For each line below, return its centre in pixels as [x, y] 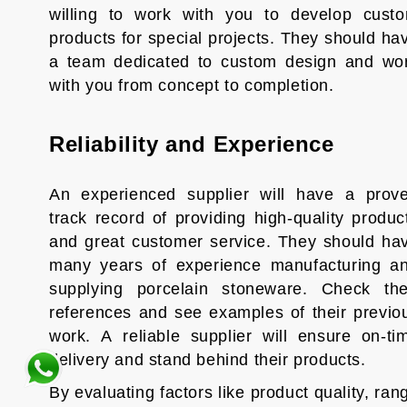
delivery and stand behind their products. [207, 360]
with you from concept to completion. [191, 85]
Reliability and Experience [191, 144]
